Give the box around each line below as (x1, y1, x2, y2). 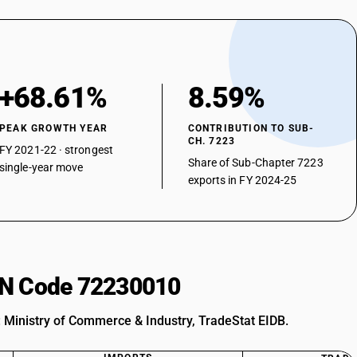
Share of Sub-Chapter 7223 (187, 156, 324, 169)
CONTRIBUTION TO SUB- (187, 123, 315, 134)
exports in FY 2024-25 (187, 174, 297, 186)
